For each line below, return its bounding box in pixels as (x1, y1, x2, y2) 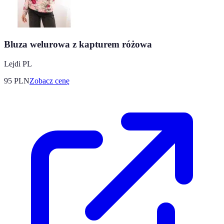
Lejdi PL (4, 59, 32, 68)
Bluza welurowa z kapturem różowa (4, 38, 152, 49)
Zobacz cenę (29, 76, 69, 85)
